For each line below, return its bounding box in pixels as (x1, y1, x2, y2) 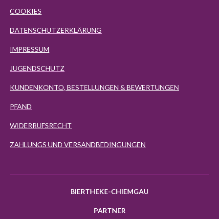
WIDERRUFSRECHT (10, 121, 72, 130)
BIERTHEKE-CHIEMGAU (70, 187, 149, 196)
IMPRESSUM (10, 44, 49, 53)
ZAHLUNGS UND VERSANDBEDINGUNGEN (10, 140, 146, 149)
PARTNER (93, 206, 126, 215)
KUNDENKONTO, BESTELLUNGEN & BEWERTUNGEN (10, 83, 179, 91)
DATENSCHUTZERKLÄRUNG (10, 25, 102, 34)
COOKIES (10, 6, 42, 15)
